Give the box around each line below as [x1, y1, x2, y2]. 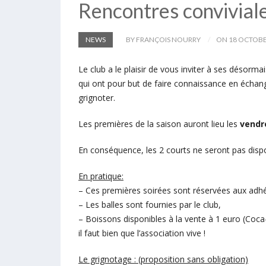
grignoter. [78, 92, 115, 103]
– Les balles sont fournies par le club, [78, 199, 221, 210]
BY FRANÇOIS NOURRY [126, 35, 201, 44]
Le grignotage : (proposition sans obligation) [78, 254, 248, 265]
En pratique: [78, 170, 123, 182]
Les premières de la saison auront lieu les [78, 118, 240, 129]
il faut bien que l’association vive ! [78, 227, 205, 239]
